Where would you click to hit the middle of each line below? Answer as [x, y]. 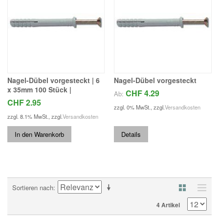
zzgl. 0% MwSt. [132, 107]
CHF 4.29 [143, 93]
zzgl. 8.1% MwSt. [28, 116]
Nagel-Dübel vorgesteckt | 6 [54, 80]
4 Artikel [168, 205]
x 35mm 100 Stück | [39, 89]
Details [131, 134]
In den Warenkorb [39, 134]
